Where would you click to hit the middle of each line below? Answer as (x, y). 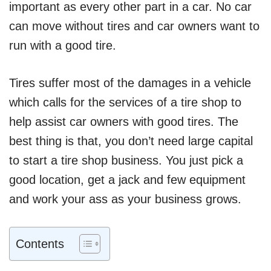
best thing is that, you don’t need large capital (131, 141)
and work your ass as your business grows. (125, 199)
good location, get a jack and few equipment (127, 179)
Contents (40, 243)
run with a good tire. (63, 45)
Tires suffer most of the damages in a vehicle (130, 83)
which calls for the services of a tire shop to (125, 102)
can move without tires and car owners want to (134, 26)
